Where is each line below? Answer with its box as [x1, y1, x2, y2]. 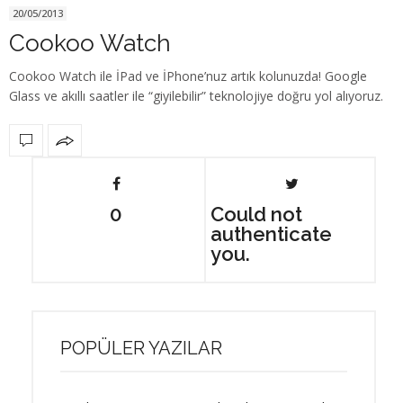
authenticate [210, 222, 332, 246]
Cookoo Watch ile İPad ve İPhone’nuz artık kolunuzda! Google [9, 67, 367, 85]
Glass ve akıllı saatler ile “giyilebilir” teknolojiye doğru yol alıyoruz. [9, 87, 383, 105]
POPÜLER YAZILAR [60, 337, 222, 360]
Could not [210, 202, 302, 227]
